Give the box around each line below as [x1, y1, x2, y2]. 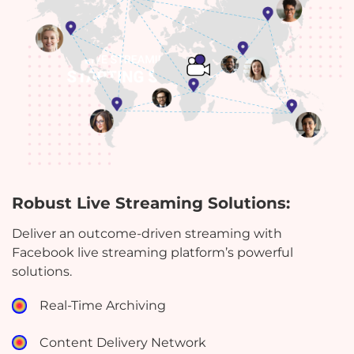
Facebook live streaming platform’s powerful [12, 245, 293, 261]
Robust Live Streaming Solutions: [12, 194, 290, 213]
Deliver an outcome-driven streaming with [12, 226, 282, 242]
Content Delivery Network [40, 334, 207, 350]
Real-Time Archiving [40, 298, 167, 314]
